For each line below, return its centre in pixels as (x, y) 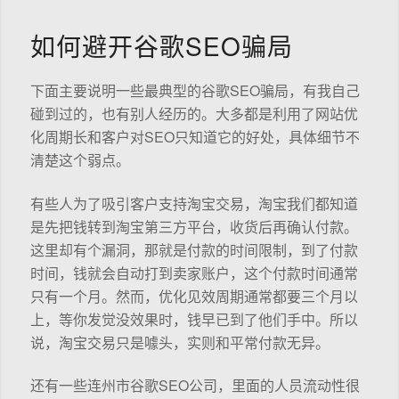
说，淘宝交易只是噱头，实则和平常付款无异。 (179, 342)
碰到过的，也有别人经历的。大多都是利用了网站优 (194, 114)
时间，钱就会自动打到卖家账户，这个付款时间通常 (194, 273)
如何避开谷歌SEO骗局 (161, 45)
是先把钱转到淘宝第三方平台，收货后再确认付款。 (194, 226)
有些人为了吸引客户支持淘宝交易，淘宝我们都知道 (194, 203)
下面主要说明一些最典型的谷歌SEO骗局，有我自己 (195, 91)
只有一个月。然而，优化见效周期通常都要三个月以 (194, 296)
